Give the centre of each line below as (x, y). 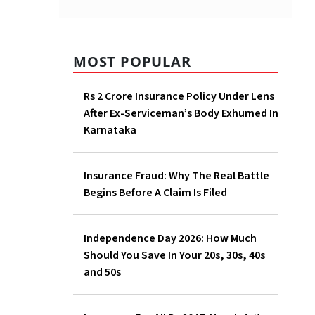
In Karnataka (160, 147)
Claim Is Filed (160, 227)
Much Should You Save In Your (201, 289)
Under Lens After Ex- (177, 114)
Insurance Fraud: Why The (192, 193)
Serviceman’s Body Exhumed (199, 130)
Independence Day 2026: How (200, 272)
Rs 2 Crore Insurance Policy (194, 97)
